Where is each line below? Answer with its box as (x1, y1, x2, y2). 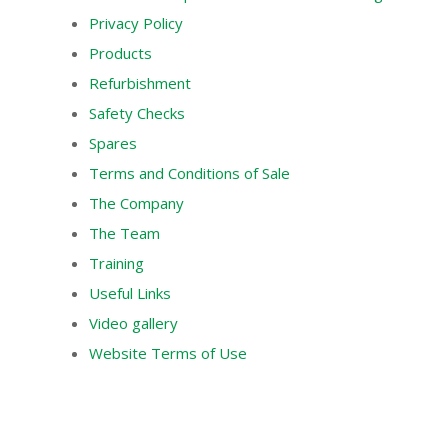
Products (89, 43, 152, 63)
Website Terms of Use (89, 343, 247, 363)
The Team (89, 223, 160, 243)
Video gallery (89, 313, 178, 333)
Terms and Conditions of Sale (89, 163, 290, 183)
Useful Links (89, 283, 171, 303)
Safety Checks (89, 103, 185, 123)
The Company (89, 193, 184, 213)
